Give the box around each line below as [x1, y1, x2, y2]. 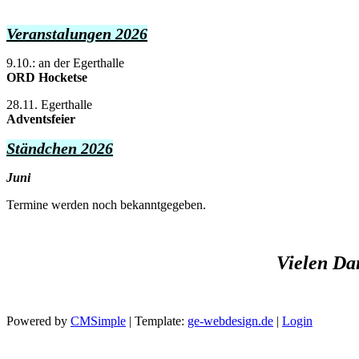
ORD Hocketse [6, 71, 87, 85]
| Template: [126, 314, 188, 329]
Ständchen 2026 [6, 139, 113, 158]
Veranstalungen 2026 [6, 25, 147, 43]
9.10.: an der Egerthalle [6, 56, 124, 71]
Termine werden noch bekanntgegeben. [6, 198, 206, 212]
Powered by [6, 314, 71, 329]
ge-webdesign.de [188, 314, 273, 329]
